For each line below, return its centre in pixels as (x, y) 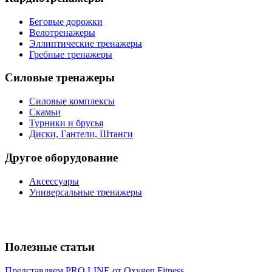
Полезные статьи (50, 247)
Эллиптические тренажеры (86, 43)
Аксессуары (54, 181)
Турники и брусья (66, 123)
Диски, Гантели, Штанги (81, 134)
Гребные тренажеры (71, 54)
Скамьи (45, 112)
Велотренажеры (62, 32)
